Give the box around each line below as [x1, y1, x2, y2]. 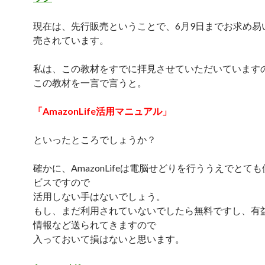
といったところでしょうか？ [33, 134, 156, 145]
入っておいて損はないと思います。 [33, 233, 185, 244]
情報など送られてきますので [33, 219, 156, 230]
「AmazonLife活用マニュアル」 [33, 105, 172, 117]
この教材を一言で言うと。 [33, 77, 147, 88]
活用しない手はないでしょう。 [33, 190, 166, 202]
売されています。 [33, 34, 109, 46]
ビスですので [33, 176, 90, 188]
